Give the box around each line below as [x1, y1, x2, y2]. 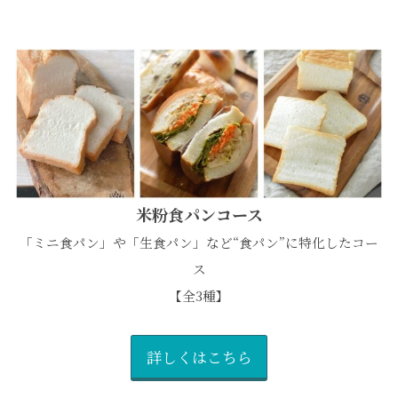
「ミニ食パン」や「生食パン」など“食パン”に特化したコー [20, 233, 378, 252]
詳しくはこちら [146, 346, 252, 368]
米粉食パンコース [135, 203, 263, 227]
